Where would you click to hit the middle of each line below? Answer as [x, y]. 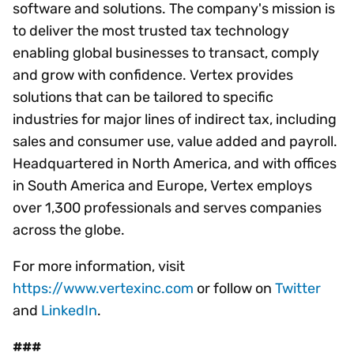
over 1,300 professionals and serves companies [167, 208]
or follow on [234, 289]
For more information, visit [99, 267]
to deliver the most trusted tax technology [151, 31]
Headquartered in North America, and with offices [175, 164]
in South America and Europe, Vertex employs [162, 186]
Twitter [298, 289]
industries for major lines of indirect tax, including [175, 120]
